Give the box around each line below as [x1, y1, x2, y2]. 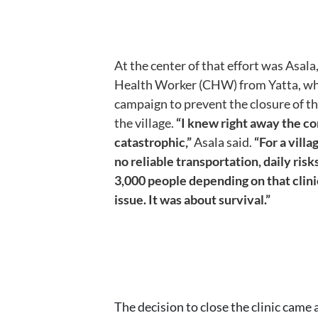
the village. [114, 114, 176, 131]
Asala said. [192, 133, 252, 150]
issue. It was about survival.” [114, 191, 270, 207]
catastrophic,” [114, 133, 192, 150]
